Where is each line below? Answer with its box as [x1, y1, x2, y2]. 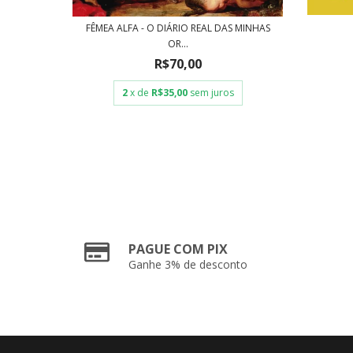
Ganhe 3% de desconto [128, 256, 248, 272]
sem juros [189, 85, 234, 99]
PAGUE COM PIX [128, 240, 229, 258]
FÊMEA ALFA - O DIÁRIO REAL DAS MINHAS [85, 20, 270, 35]
